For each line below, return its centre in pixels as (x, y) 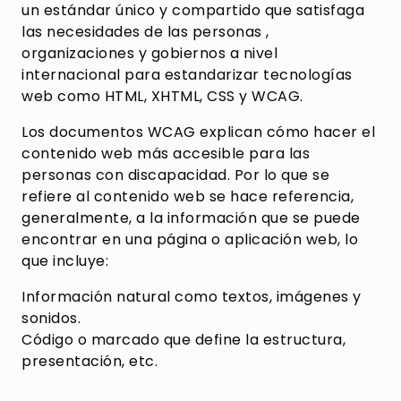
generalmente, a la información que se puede (191, 218)
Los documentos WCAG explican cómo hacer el (198, 132)
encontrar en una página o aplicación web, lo (190, 239)
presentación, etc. (90, 361)
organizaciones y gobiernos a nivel (149, 53)
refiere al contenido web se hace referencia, (188, 196)
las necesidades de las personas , (145, 32)
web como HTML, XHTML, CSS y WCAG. (162, 96)
